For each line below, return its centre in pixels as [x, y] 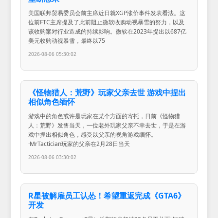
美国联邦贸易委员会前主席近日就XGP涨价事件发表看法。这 [107, 13]
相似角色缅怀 [52, 101]
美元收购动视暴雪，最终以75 [67, 40]
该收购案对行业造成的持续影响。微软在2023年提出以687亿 [108, 31]
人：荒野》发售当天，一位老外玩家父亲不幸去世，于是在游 [107, 125]
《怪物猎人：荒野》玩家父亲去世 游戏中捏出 [107, 92]
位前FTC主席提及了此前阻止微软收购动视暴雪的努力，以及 [107, 22]
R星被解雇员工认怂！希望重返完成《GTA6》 [107, 195]
